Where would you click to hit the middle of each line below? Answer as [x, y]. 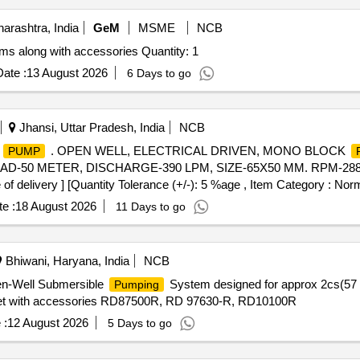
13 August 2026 [67, 73]
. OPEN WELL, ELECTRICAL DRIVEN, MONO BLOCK [198, 151]
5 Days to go [139, 323]
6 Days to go [159, 73]
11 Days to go [150, 207]
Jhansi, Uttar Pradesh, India [90, 127]
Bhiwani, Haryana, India [65, 261]
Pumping [136, 284]
